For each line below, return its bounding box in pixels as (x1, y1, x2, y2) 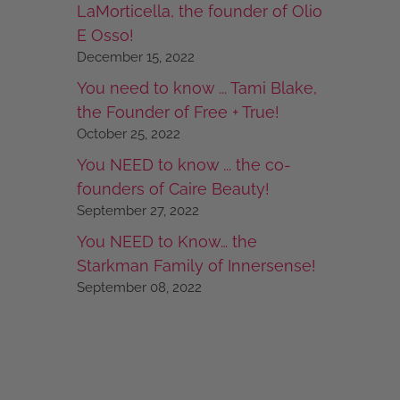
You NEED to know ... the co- (77, 154, 291, 174)
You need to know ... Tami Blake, (77, 78, 317, 97)
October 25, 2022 (77, 125, 180, 142)
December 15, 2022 (77, 48, 195, 65)
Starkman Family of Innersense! (77, 255, 316, 275)
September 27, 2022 (77, 202, 199, 219)
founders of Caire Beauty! (77, 179, 270, 198)
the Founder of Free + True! (77, 102, 279, 121)
